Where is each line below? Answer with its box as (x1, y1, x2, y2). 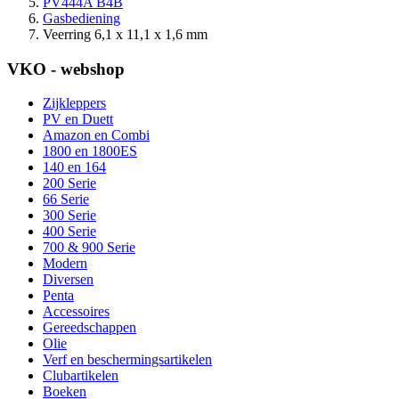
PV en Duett (43, 111, 113, 127)
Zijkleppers (43, 95, 106, 111)
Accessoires (43, 304, 110, 320)
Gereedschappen (43, 320, 136, 336)
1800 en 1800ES (43, 143, 137, 159)
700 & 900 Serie (43, 240, 135, 256)
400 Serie (43, 224, 96, 240)
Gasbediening (43, 11, 120, 26)
